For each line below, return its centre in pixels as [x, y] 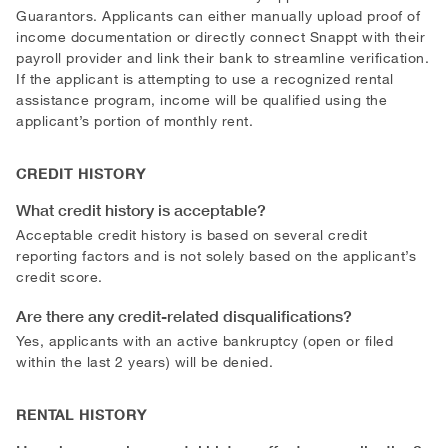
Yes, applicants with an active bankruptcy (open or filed [204, 340]
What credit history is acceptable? [141, 209]
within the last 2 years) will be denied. [144, 361]
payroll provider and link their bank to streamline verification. [222, 57]
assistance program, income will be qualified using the [201, 99]
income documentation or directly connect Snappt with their [220, 36]
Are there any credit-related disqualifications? [184, 315]
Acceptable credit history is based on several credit [191, 234]
